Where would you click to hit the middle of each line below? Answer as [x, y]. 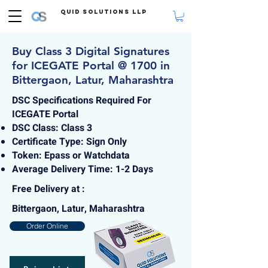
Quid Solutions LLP [103, 12]
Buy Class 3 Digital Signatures [91, 51]
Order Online [47, 226]
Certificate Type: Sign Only [69, 142]
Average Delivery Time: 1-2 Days [84, 170]
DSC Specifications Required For [82, 101]
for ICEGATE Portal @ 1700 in [91, 66]
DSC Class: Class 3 [52, 128]
